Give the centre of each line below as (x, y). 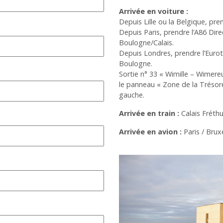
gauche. (132, 95)
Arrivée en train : (149, 113)
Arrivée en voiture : (154, 11)
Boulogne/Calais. (146, 42)
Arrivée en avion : (150, 131)
